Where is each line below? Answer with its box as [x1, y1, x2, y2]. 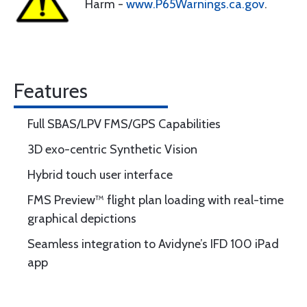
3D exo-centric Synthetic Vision [27, 142, 197, 157]
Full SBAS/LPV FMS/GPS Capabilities [27, 116, 221, 132]
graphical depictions [27, 211, 136, 226]
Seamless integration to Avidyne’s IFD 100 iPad [27, 236, 279, 251]
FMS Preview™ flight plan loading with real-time [27, 193, 284, 208]
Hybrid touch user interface [27, 167, 173, 182]
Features [14, 78, 88, 103]
